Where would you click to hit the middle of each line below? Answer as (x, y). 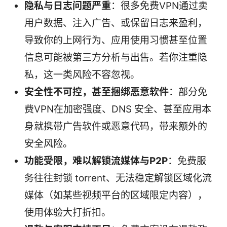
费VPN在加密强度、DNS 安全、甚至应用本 (118, 109)
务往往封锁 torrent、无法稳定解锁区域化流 (118, 178)
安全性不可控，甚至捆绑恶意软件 (97, 92)
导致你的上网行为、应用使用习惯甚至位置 (116, 40)
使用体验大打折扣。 (68, 212)
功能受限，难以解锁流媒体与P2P (96, 161)
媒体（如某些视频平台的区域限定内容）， (116, 195)
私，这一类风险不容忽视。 (82, 74)
